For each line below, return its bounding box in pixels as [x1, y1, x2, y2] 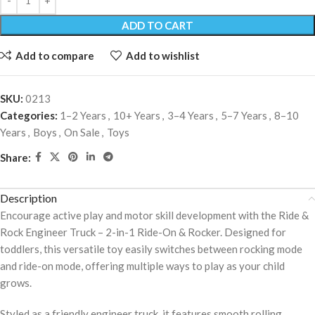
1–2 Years [60, 109, 106, 122]
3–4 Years [167, 109, 214, 122]
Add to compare [15, 49, 94, 62]
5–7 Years [221, 109, 267, 122]
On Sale [64, 126, 100, 139]
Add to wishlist [125, 49, 200, 62]
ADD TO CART [122, 19, 193, 32]
